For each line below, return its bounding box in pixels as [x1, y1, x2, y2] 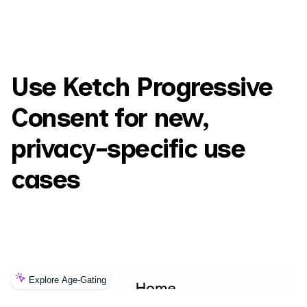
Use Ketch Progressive [11, 71, 273, 103]
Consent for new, [11, 102, 208, 134]
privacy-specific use [11, 133, 245, 164]
